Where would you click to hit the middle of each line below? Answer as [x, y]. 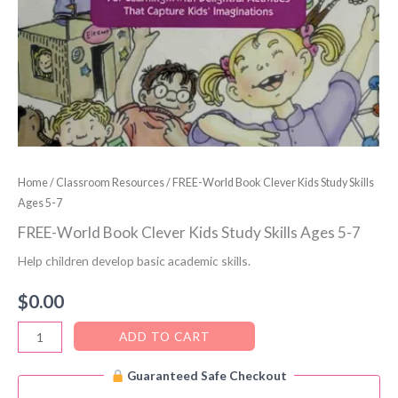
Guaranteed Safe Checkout [206, 376]
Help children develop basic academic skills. [134, 260]
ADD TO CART [164, 336]
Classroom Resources [110, 182]
